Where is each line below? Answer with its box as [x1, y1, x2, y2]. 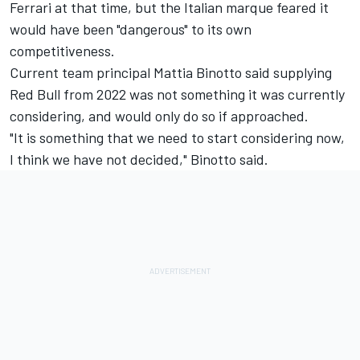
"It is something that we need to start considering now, [10, 128, 345, 146]
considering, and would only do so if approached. [10, 106, 309, 125]
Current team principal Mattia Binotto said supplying [10, 63, 332, 81]
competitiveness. [10, 41, 118, 59]
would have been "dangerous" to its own [10, 19, 252, 38]
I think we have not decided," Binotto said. [10, 149, 268, 168]
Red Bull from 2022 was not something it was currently [10, 84, 345, 103]
